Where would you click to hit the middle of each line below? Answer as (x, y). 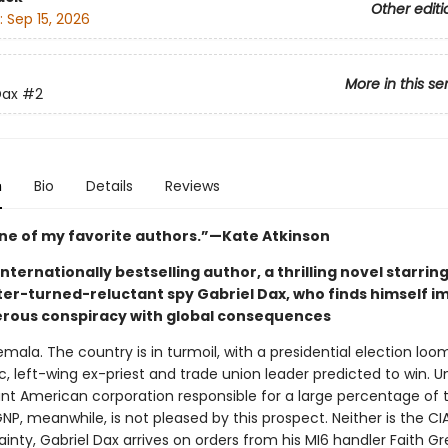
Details (109, 186)
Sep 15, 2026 (48, 19)
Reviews (192, 186)
